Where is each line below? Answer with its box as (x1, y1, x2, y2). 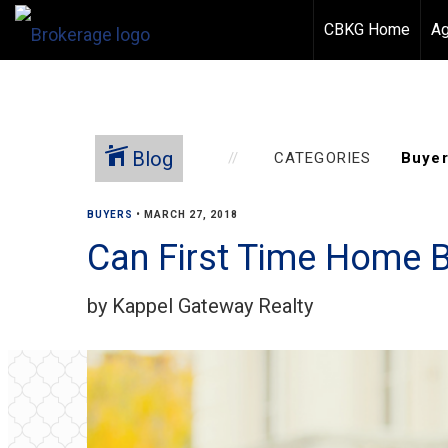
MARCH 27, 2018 (144, 209, 238, 220)
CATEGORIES (273, 149, 372, 167)
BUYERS (87, 209, 133, 220)
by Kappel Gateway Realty (87, 294, 313, 318)
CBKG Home (324, 20, 410, 39)
